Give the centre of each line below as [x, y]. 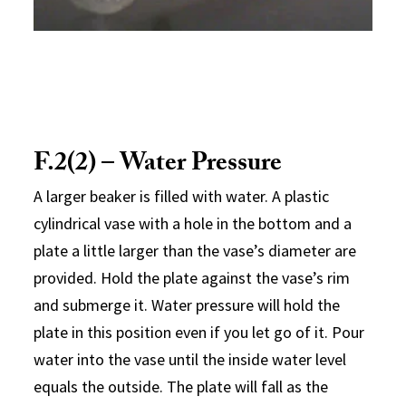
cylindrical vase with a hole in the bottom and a [193, 223]
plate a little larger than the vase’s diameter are [195, 250]
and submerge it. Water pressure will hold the [187, 304]
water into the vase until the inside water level [190, 359]
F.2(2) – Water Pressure [158, 165]
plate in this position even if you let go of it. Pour [199, 332]
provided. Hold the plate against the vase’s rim [192, 277]
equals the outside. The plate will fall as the [181, 386]
